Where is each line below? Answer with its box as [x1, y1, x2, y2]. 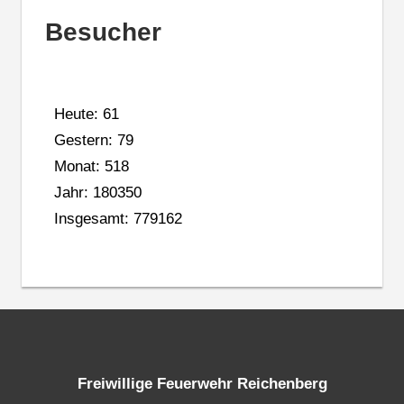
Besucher [44, 18, 161, 47]
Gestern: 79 [53, 131, 133, 149]
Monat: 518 [53, 157, 129, 175]
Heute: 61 [53, 105, 119, 123]
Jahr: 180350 [53, 183, 142, 201]
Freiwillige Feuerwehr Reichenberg [77, 375, 327, 393]
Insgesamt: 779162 [53, 209, 182, 227]
